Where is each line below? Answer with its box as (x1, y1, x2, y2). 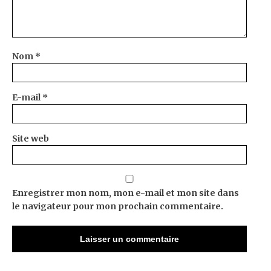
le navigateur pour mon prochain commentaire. (12, 200, 223, 212)
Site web (12, 132, 49, 144)
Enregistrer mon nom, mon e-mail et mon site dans (12, 187, 239, 198)
